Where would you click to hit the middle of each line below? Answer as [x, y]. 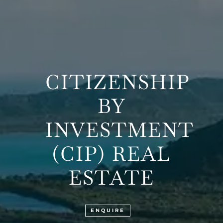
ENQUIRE [108, 211]
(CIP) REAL [111, 154]
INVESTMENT [119, 130]
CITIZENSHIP [117, 82]
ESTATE [111, 178]
